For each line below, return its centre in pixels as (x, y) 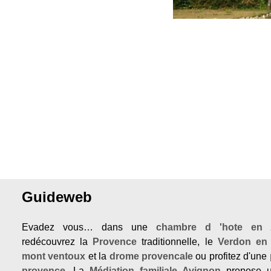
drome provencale (151, 256)
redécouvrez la (57, 242)
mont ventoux (54, 256)
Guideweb (57, 197)
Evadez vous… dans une (89, 227)
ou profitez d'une (231, 256)
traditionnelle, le (177, 242)
